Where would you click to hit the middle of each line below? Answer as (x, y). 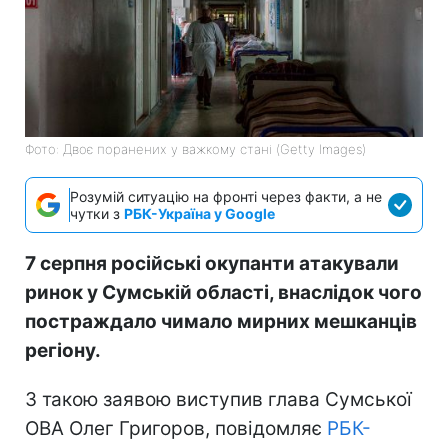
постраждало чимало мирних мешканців (221, 322)
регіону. (63, 351)
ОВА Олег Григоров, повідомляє (176, 429)
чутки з (97, 214)
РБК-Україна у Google (199, 214)
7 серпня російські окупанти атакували (212, 264)
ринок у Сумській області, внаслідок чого (223, 293)
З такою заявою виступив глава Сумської (218, 400)
